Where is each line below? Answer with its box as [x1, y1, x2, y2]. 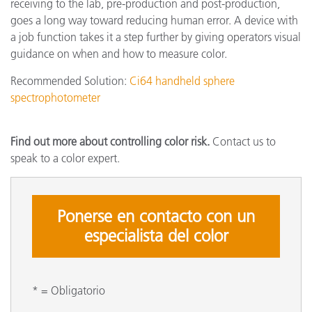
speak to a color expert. [10, 150, 120, 165]
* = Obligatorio [32, 283, 105, 297]
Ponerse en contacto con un [57, 205, 255, 226]
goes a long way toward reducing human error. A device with [10, 13, 298, 27]
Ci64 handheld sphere [130, 73, 235, 88]
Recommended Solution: [10, 73, 130, 88]
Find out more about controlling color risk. [10, 134, 210, 148]
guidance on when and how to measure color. [10, 46, 227, 61]
